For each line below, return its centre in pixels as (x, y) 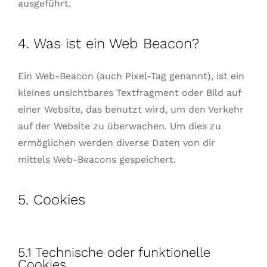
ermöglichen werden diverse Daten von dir (116, 143)
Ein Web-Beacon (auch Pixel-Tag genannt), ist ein (131, 76)
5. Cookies (51, 200)
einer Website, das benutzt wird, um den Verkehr (131, 110)
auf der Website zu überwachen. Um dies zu (119, 126)
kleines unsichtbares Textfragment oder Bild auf (129, 93)
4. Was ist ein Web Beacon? (108, 44)
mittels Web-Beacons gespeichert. (97, 160)
